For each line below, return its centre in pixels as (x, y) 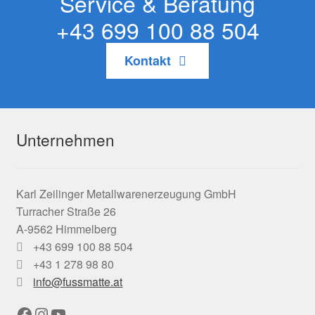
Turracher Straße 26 (66, 211)
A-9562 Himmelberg (66, 229)
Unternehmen (65, 140)
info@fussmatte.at (78, 281)
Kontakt (149, 61)
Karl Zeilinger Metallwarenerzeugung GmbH (126, 193)
